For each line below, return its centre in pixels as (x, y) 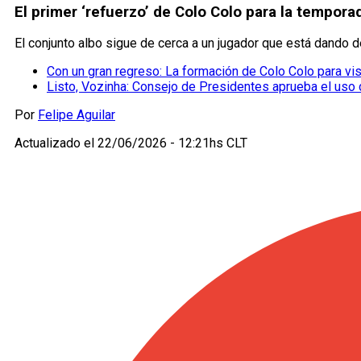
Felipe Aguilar (77, 115)
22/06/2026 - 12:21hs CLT (172, 143)
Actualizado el (56, 143)
